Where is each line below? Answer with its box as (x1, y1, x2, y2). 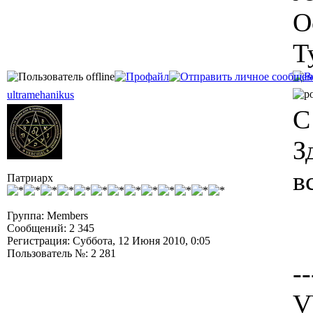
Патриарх (7, 172, 53, 184)
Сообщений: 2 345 (7, 222, 94, 234)
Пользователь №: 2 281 (7, 247, 116, 259)
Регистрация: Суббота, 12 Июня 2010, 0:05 (7, 235, 210, 247)
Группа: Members (7, 210, 88, 221)
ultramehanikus (7, 89, 74, 101)
